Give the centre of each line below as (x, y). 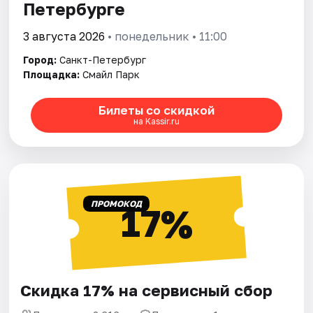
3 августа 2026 (64, 36)
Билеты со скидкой (156, 110)
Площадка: (52, 74)
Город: (40, 59)
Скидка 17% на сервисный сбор (147, 290)
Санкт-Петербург (103, 59)
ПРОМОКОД (116, 203)
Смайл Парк (111, 74)
